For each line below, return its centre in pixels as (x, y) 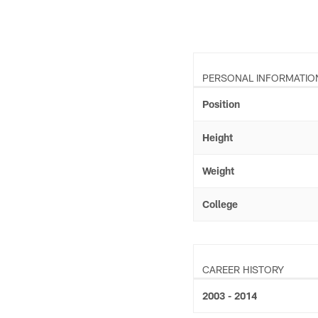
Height (218, 137)
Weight (218, 171)
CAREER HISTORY (243, 269)
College (220, 204)
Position (221, 104)
